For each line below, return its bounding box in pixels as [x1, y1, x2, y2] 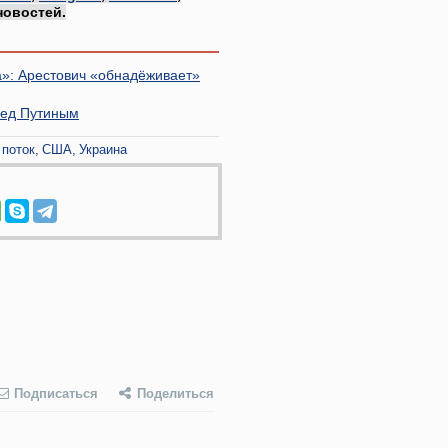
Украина [79, 141, 127, 157]
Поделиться [137, 386, 214, 401]
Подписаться [14, 386, 98, 401]
